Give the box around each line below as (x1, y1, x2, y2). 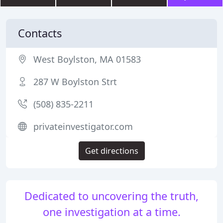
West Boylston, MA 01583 (33, 53, 141, 65)
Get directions (85, 145, 138, 156)
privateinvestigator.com (33, 120, 133, 132)
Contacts (18, 26, 62, 40)
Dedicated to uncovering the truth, (24, 189, 199, 203)
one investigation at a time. (42, 205, 181, 219)
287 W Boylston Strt (33, 76, 117, 88)
